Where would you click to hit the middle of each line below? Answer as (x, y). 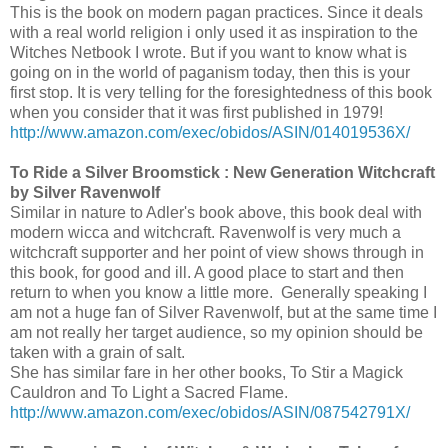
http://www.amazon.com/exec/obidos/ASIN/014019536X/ (210, 132)
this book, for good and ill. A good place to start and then (207, 272)
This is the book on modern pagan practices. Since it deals (216, 12)
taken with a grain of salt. (97, 352)
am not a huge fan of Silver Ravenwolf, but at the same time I (223, 312)
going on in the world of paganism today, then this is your (210, 72)
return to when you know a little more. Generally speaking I (218, 292)
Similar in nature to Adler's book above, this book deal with (216, 212)
